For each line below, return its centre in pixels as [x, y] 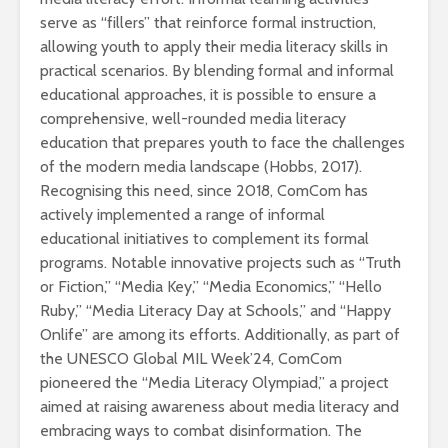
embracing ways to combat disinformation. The [201, 431]
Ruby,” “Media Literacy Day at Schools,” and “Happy [215, 311]
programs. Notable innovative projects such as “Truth [220, 263]
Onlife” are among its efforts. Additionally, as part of [220, 335]
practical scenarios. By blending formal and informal [217, 71]
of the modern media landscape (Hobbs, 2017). [201, 167]
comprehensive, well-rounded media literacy [193, 119]
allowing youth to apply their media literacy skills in [214, 47]
